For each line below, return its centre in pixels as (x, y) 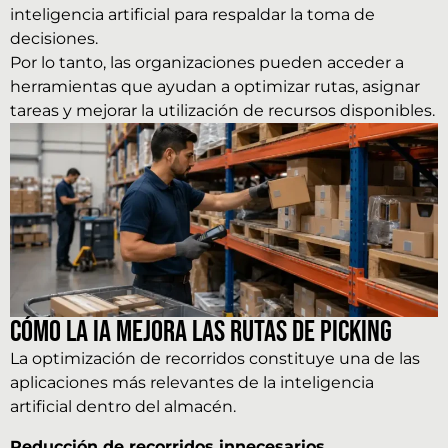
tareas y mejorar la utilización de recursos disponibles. (222, 110)
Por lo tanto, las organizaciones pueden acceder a (207, 62)
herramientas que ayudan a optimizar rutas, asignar (215, 86)
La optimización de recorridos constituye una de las (215, 359)
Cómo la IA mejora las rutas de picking (201, 332)
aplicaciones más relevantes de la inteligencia (192, 383)
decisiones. (54, 38)
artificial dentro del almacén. (123, 407)
